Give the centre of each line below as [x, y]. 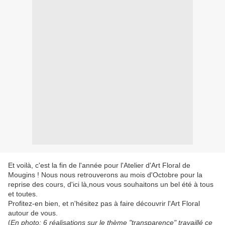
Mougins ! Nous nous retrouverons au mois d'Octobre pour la [105, 175]
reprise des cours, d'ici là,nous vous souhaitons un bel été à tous [111, 185]
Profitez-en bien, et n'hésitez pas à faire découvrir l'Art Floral [104, 204]
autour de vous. [33, 213]
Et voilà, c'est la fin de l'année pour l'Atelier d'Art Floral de [99, 165]
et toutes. [23, 194]
